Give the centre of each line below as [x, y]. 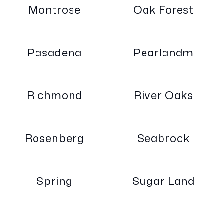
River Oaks [163, 95]
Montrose [54, 10]
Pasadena [54, 53]
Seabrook [163, 138]
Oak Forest [163, 10]
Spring [54, 181]
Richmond [54, 95]
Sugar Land [163, 181]
